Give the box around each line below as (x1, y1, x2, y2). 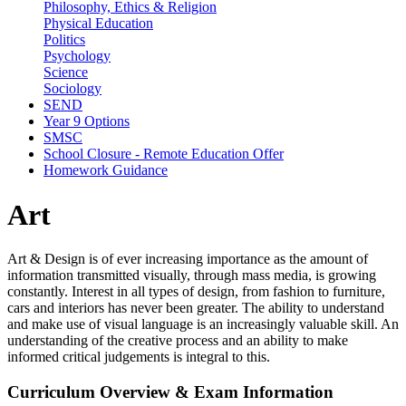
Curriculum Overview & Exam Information (7, 382, 333, 401)
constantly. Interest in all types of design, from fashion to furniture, (7, 284, 385, 300)
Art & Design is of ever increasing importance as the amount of (7, 251, 368, 267)
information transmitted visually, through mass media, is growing (7, 267, 376, 284)
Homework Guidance (43, 162, 168, 179)
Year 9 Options (43, 113, 130, 130)
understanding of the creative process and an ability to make (7, 333, 348, 349)
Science (43, 64, 88, 81)
